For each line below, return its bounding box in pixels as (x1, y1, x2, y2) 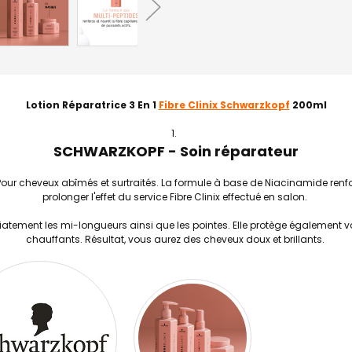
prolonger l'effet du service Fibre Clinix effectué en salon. (42, 190, 310, 203)
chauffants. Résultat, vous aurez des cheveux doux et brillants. (25, 233, 327, 246)
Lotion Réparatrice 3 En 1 (25, 98, 159, 112)
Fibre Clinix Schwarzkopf (158, 98, 290, 112)
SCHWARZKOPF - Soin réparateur (53, 141, 299, 161)
